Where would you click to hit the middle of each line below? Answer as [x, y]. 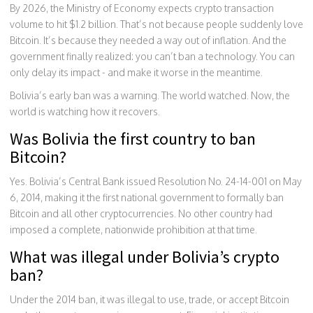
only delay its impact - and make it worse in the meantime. [136, 72]
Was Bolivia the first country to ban [133, 138]
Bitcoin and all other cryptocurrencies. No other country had [141, 213]
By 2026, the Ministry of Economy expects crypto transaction [142, 8]
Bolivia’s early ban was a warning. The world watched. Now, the [150, 95]
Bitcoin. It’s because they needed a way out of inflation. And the [148, 40]
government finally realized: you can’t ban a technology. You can [152, 56]
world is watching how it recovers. [85, 111]
